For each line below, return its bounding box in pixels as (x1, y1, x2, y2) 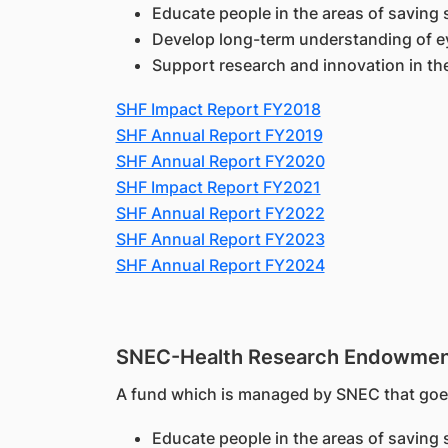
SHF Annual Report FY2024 (115, 255, 325, 275)
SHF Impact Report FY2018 (115, 99, 321, 119)
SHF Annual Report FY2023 (115, 229, 325, 249)
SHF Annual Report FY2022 (115, 203, 325, 223)
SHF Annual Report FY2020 (115, 151, 325, 171)
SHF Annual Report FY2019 (115, 125, 323, 145)
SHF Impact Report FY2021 (115, 177, 321, 197)
